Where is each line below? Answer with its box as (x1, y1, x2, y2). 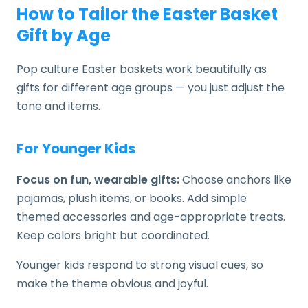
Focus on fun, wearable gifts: (16, 172, 179, 188)
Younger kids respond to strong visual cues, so (16, 257, 263, 274)
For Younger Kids (16, 139, 135, 159)
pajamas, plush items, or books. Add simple (16, 190, 247, 207)
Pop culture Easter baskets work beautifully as (16, 61, 267, 78)
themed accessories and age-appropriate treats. (16, 209, 285, 225)
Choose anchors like (179, 172, 291, 188)
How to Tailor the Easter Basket (16, 3, 278, 26)
